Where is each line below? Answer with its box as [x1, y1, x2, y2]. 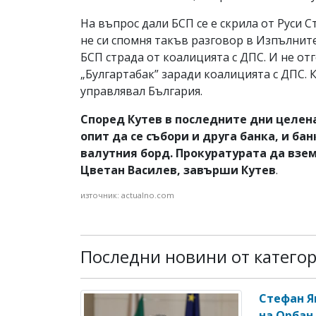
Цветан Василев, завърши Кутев [80, 162, 276, 178]
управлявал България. [80, 83, 202, 99]
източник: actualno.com [80, 189, 174, 200]
